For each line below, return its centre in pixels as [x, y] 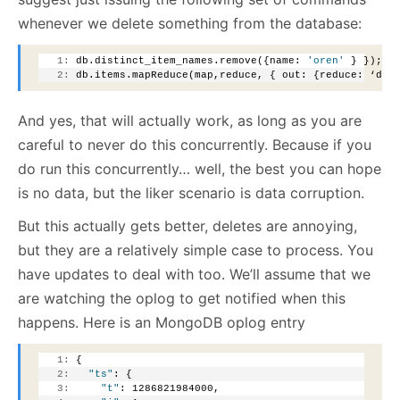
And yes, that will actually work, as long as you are [190, 121]
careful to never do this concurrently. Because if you [195, 145]
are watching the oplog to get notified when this [182, 299]
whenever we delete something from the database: [190, 24]
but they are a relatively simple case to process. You [196, 250]
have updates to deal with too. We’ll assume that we [194, 275]
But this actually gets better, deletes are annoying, [187, 226]
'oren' [326, 61]
